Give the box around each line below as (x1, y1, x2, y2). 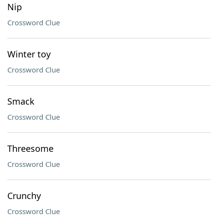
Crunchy (7, 190, 41, 201)
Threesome (7, 143, 54, 154)
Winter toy (7, 48, 51, 60)
